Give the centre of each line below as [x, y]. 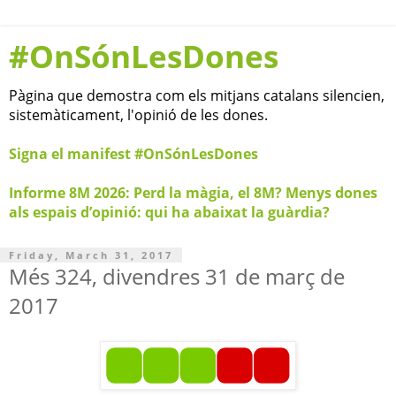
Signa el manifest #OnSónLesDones [133, 154]
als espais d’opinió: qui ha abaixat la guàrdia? [169, 212]
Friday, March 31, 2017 [91, 255]
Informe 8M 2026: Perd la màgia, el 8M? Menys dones [193, 193]
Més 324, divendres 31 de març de [177, 276]
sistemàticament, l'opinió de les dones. [138, 115]
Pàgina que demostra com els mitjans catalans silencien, [197, 95]
